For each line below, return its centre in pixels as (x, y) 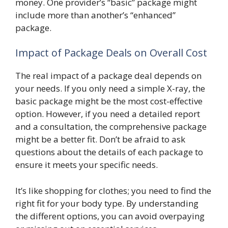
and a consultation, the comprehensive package (111, 126)
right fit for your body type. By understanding (107, 203)
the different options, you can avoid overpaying (110, 216)
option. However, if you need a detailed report (108, 114)
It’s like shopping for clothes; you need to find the (113, 190)
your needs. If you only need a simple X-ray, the (110, 88)
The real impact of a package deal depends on (108, 76)
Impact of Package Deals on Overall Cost (111, 53)
